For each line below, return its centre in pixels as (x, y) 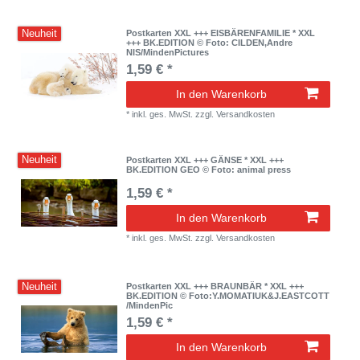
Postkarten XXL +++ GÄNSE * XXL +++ (205, 160)
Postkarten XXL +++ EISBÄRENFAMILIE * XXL (221, 33)
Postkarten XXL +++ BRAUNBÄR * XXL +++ (215, 286)
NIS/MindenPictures (168, 53)
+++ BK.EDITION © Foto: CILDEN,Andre (210, 43)
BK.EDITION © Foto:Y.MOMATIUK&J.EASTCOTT (228, 295)
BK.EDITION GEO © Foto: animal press (209, 169)
